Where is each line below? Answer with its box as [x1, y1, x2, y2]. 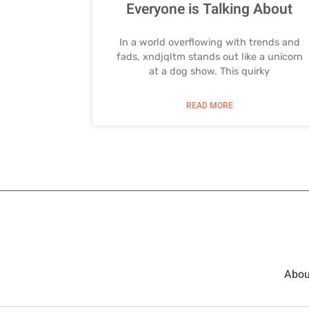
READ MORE [186, 101, 233, 111]
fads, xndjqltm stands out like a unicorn [116, 51, 303, 63]
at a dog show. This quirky [149, 66, 270, 78]
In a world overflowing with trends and [119, 37, 300, 49]
